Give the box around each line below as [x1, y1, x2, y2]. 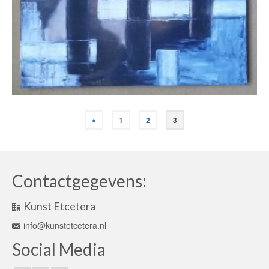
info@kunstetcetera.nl [23, 219, 106, 231]
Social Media [12, 239, 106, 259]
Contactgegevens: [12, 171, 147, 191]
